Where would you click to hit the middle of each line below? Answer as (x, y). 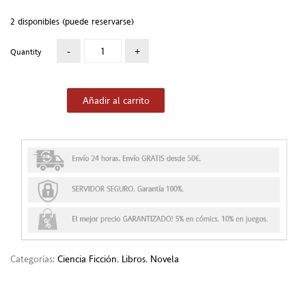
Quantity (26, 52)
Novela (165, 259)
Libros (134, 259)
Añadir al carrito (116, 100)
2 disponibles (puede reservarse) (72, 22)
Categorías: (34, 259)
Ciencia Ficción (87, 259)
